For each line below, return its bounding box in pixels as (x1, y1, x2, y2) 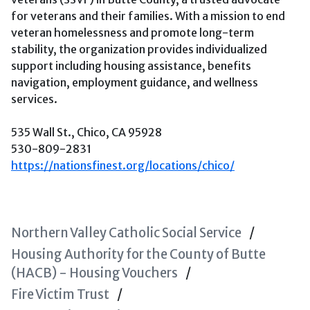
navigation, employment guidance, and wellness (11, 75, 258, 89)
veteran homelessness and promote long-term (11, 26, 254, 39)
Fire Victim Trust (11, 286, 109, 302)
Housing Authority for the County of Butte (11, 246, 266, 262)
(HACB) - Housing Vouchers (11, 265, 178, 281)
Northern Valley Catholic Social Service (11, 225, 241, 241)
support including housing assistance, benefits (11, 59, 251, 73)
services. (11, 92, 57, 106)
